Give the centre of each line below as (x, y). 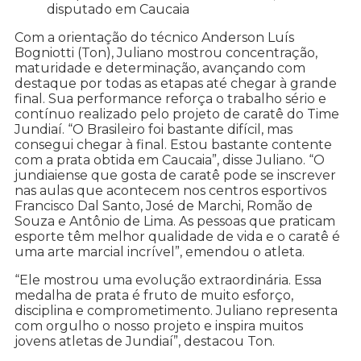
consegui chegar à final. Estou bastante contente (173, 145)
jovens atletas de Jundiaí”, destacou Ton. (145, 342)
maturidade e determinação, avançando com (160, 68)
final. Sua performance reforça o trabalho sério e (170, 99)
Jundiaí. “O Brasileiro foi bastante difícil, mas (154, 130)
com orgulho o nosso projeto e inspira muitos (159, 326)
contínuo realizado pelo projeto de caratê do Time (177, 114)
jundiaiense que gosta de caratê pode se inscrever (175, 176)
